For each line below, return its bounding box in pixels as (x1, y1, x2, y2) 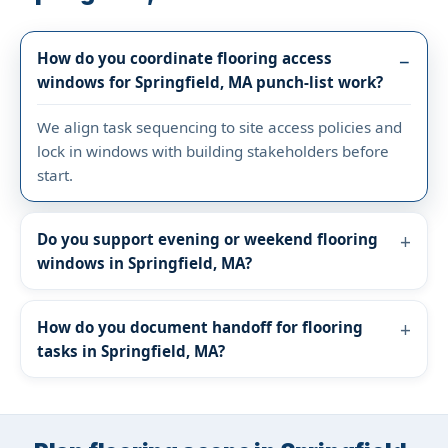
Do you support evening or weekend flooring (37, 228, 378, 249)
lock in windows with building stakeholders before (37, 140, 389, 161)
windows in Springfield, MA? (37, 252, 252, 273)
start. (37, 164, 73, 185)
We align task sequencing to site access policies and (37, 116, 402, 137)
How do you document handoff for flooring (37, 316, 363, 337)
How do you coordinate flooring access (37, 47, 332, 68)
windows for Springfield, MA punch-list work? (37, 71, 383, 92)
